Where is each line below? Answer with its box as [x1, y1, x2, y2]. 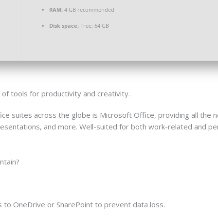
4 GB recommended [63, 6, 114, 14]
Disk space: [49, 22, 79, 30]
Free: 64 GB [79, 22, 109, 30]
